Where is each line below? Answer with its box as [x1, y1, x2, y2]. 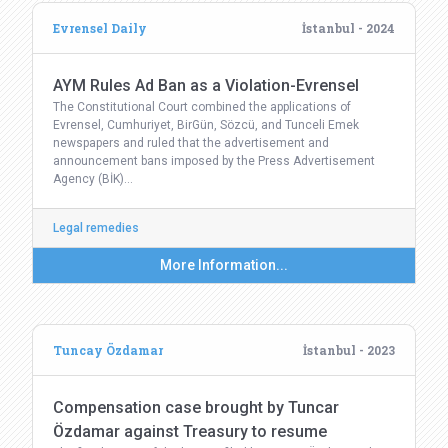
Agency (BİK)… [53, 172, 133, 186]
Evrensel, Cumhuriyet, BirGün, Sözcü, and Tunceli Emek [53, 118, 359, 132]
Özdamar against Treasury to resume [53, 422, 327, 441]
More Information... [160, 257, 288, 273]
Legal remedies [53, 221, 139, 235]
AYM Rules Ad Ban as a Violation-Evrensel [53, 76, 359, 95]
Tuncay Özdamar [53, 342, 163, 358]
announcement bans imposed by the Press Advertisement [53, 154, 375, 168]
